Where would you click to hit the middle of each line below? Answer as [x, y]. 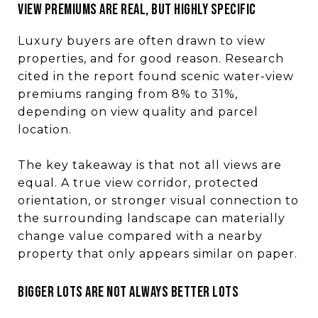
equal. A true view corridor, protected [138, 182]
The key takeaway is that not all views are [150, 165]
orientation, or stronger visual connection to [158, 200]
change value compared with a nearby [140, 236]
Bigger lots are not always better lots [128, 292]
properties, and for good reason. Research [151, 58]
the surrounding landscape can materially [152, 218]
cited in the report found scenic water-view [156, 76]
